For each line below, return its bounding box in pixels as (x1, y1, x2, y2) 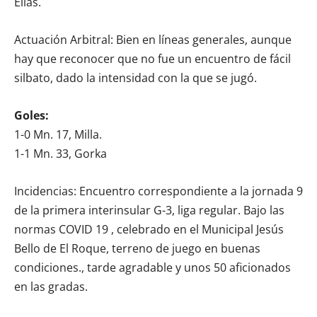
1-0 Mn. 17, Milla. (14, 126, 102, 142)
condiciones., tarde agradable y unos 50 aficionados (14, 259, 291, 275)
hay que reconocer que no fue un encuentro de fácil (14, 50, 291, 67)
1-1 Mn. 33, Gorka (14, 145, 107, 161)
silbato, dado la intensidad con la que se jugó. (14, 69, 257, 86)
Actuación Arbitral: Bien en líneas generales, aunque (14, 31, 292, 47)
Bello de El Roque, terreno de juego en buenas (14, 240, 260, 256)
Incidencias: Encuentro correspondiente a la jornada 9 (14, 183, 303, 199)
